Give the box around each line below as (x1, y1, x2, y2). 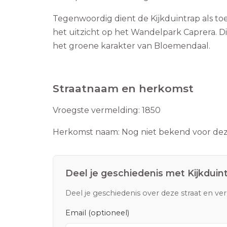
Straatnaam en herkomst (53, 82, 194, 95)
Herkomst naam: (53, 127, 120, 137)
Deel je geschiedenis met (65, 168, 187, 179)
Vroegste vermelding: (53, 105, 140, 116)
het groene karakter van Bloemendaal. (53, 41, 210, 51)
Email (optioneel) (65, 208, 129, 218)
